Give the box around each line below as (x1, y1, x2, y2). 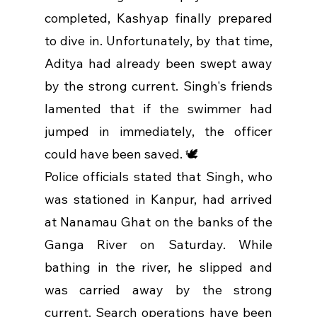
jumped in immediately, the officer (44, 123, 273, 140)
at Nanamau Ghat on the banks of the (44, 214, 273, 231)
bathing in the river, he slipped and (44, 259, 273, 276)
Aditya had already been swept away (44, 55, 273, 72)
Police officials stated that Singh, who (44, 168, 273, 185)
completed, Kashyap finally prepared (44, 10, 273, 27)
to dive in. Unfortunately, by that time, (44, 33, 273, 50)
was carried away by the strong (44, 282, 273, 299)
